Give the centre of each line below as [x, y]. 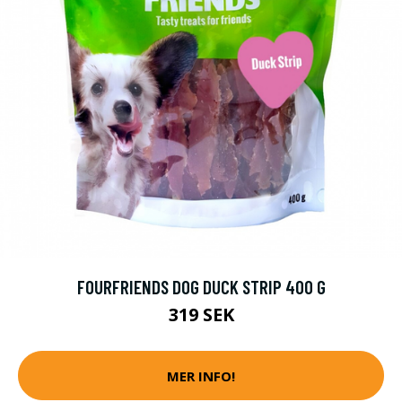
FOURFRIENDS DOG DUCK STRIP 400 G [201, 287]
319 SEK [201, 315]
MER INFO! [201, 376]
